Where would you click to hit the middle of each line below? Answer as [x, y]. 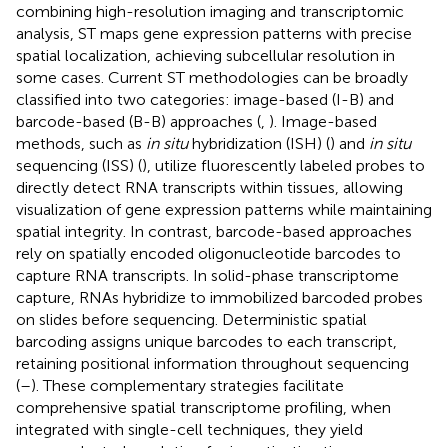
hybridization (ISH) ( [259, 143]
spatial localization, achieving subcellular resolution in [205, 55]
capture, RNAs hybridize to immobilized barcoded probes [219, 297]
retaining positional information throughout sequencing [212, 363]
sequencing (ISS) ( [79, 165]
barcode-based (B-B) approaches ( [138, 121]
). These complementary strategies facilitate [187, 385]
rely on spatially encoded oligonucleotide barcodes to [208, 253]
